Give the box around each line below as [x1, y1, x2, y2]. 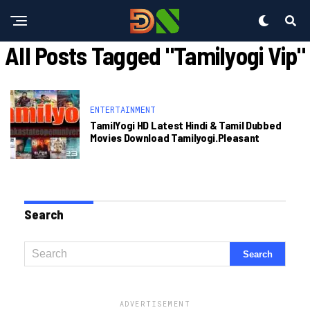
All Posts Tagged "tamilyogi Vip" [4, 40, 306, 70]
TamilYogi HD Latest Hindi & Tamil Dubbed [90, 118, 282, 131]
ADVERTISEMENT [119, 300, 191, 309]
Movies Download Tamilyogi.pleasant [90, 131, 260, 144]
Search [24, 207, 64, 222]
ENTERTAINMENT [90, 104, 156, 115]
